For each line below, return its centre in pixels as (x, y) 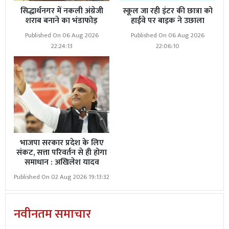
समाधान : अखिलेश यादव (62, 162)
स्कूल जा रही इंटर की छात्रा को (167, 11)
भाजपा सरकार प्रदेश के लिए (62, 143)
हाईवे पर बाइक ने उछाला (167, 21)
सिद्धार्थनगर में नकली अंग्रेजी (62, 11)
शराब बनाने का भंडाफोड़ (62, 21)
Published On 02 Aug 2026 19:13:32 (62, 177)
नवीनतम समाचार (52, 214)
